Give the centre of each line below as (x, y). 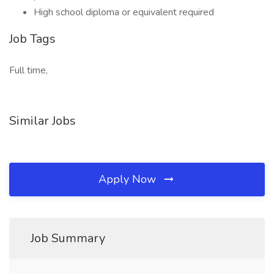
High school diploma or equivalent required (124, 12)
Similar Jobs (43, 121)
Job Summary (68, 238)
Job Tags (32, 39)
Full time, (28, 70)
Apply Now (129, 179)
